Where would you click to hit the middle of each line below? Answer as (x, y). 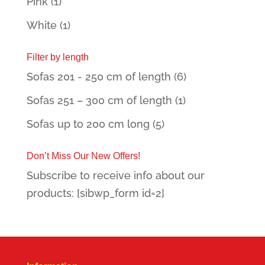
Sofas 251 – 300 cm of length (99, 100)
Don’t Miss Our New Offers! (83, 156)
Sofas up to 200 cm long (88, 124)
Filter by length (57, 57)
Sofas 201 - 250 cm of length (98, 76)
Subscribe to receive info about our (115, 175)
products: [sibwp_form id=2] (95, 193)
